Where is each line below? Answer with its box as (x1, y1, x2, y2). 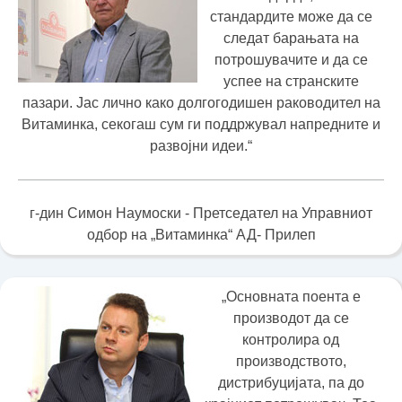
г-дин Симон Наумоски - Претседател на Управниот (30, 205, 372, 221)
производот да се (232, 310, 349, 326)
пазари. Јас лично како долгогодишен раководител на (22, 95, 380, 110)
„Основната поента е (221, 289, 361, 304)
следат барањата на (223, 31, 359, 46)
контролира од (242, 332, 339, 347)
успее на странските (223, 74, 359, 89)
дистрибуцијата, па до (217, 375, 364, 390)
